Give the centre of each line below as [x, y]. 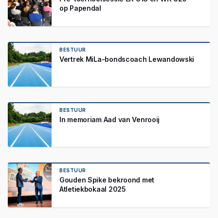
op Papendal [82, 8]
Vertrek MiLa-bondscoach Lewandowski [127, 59]
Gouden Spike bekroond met [107, 180]
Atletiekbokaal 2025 [93, 189]
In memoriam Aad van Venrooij [110, 119]
